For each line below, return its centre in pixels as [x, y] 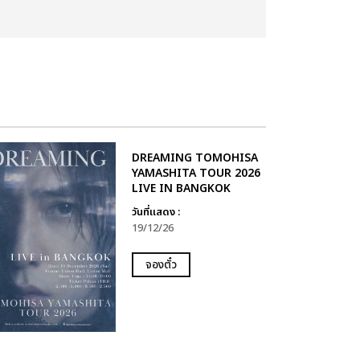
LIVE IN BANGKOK [181, 189]
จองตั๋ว [161, 265]
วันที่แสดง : [155, 213]
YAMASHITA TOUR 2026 [196, 174]
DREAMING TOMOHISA [194, 158]
